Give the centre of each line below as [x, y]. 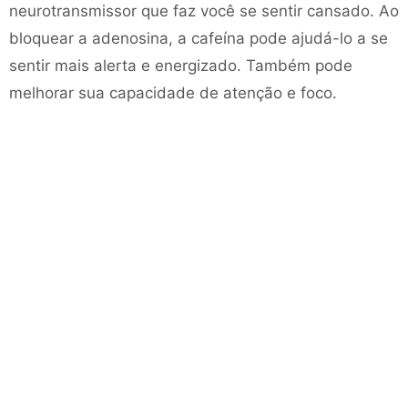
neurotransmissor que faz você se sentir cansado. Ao [204, 11]
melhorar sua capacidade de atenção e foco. [173, 93]
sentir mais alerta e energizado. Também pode [181, 66]
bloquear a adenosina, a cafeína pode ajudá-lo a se [199, 38]
